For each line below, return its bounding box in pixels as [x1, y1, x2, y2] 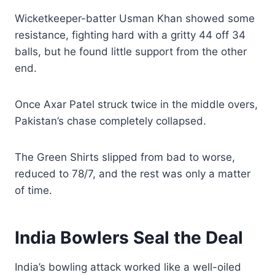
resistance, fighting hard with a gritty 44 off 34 [15, 28, 246, 41]
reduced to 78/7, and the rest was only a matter [15, 167, 250, 180]
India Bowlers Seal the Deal [15, 227, 243, 248]
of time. [15, 184, 52, 196]
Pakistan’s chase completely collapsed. [15, 114, 206, 127]
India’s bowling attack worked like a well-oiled [15, 260, 241, 273]
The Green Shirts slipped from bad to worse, [15, 150, 235, 163]
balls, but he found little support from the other [15, 45, 247, 58]
